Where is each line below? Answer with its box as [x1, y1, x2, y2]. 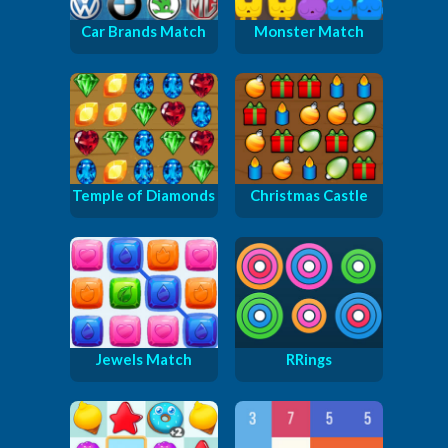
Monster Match [253, 21, 364, 40]
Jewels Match [95, 349, 192, 368]
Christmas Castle [249, 185, 368, 204]
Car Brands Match [81, 21, 206, 40]
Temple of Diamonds [72, 185, 215, 204]
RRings [285, 349, 332, 368]
